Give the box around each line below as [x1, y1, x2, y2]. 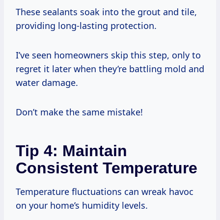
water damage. [16, 76, 78, 88]
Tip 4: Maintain [16, 141, 127, 160]
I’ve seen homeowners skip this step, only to [16, 49, 201, 61]
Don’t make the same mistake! [16, 106, 143, 118]
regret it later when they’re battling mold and [16, 62, 204, 75]
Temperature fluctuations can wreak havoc [16, 185, 193, 197]
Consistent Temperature [16, 159, 197, 177]
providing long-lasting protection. [16, 19, 157, 31]
